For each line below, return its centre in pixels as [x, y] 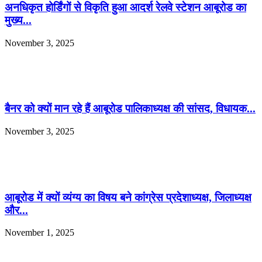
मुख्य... [18, 20]
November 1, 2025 [39, 233]
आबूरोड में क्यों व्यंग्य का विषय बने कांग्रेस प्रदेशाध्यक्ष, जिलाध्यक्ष [128, 197]
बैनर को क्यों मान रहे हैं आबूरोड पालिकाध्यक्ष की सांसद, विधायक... [130, 109]
